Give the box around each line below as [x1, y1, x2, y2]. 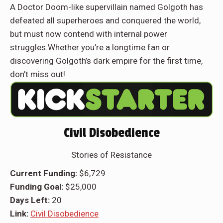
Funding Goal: [10, 182, 65, 192]
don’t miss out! [10, 69, 65, 80]
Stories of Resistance [71, 150, 152, 160]
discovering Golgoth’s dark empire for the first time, [10, 56, 203, 66]
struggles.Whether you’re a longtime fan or [10, 42, 170, 53]
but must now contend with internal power [10, 29, 167, 39]
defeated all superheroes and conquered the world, [10, 15, 201, 26]
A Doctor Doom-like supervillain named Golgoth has [10, 2, 203, 12]
